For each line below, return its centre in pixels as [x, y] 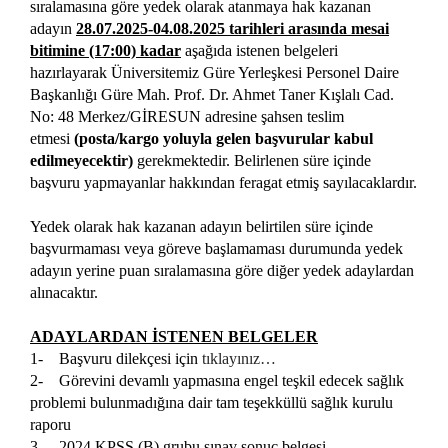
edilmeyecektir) [81, 160]
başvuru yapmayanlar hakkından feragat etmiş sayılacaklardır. [223, 182]
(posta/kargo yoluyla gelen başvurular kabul [223, 138]
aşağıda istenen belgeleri [259, 50]
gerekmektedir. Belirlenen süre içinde [252, 160]
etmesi [52, 138]
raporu [50, 424]
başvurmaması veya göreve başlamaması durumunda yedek [216, 248]
